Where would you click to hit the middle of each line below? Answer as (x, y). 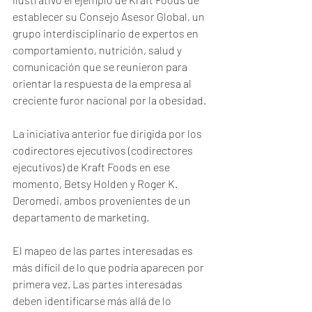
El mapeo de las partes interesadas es (104, 250)
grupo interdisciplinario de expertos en (107, 33)
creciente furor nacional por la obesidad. (110, 100)
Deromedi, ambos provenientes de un (103, 200)
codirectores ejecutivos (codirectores (104, 150)
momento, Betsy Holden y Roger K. (96, 184)
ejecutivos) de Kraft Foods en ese (92, 167)
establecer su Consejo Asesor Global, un (110, 16)
